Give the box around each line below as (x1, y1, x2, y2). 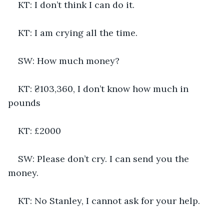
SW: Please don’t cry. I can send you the (18, 152, 191, 164)
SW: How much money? (18, 54, 119, 66)
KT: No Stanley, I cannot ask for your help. (18, 194, 200, 206)
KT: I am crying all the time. (18, 26, 137, 38)
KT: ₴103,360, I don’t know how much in (18, 82, 191, 94)
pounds (8, 96, 40, 108)
